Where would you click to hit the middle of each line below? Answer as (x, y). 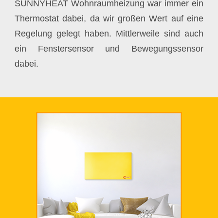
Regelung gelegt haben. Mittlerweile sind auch (109, 34)
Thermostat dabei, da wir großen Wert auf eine (109, 19)
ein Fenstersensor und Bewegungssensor (109, 49)
